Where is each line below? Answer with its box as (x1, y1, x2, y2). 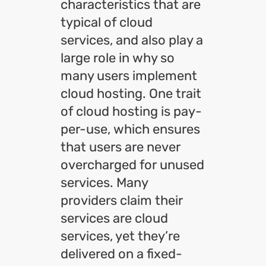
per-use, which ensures (61, 121, 200, 137)
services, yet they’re (61, 228, 180, 244)
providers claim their (61, 192, 183, 208)
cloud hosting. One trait (61, 85, 201, 102)
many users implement (61, 68, 197, 84)
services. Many (61, 175, 148, 191)
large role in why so (61, 50, 175, 66)
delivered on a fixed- (61, 246, 182, 262)
